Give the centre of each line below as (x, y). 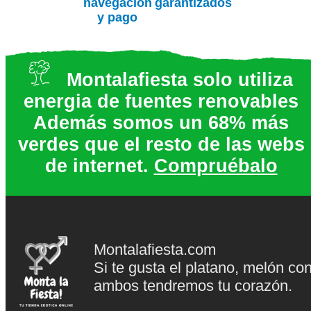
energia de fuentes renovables (161, 102)
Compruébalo (216, 166)
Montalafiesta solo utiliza (171, 80)
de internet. (99, 166)
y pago (118, 17)
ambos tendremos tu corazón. (193, 285)
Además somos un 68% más (161, 123)
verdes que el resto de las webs (161, 145)
